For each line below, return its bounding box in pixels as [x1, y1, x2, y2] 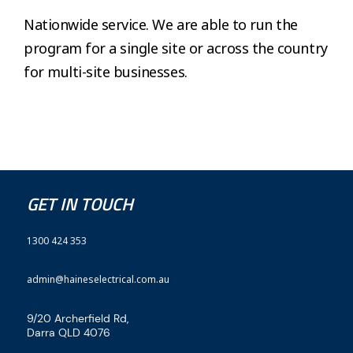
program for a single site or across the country [24, 38, 328, 58]
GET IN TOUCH [27, 190, 133, 217]
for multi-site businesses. [24, 61, 188, 81]
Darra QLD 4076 [27, 325, 110, 340]
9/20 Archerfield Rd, [27, 310, 128, 325]
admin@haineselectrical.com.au [27, 272, 169, 286]
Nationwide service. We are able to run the [24, 14, 298, 34]
